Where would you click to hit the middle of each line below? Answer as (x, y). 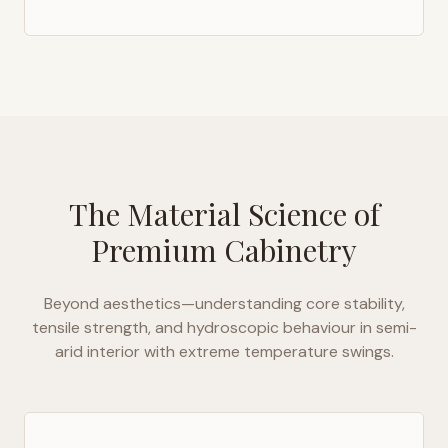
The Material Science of (224, 214)
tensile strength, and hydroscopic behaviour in (203, 327)
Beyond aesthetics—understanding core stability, (224, 303)
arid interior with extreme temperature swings (222, 351)
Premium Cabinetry (224, 250)
